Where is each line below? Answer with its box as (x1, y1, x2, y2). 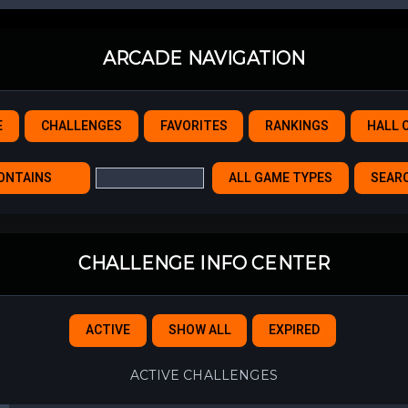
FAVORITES (159, 116, 228, 136)
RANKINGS (265, 116, 330, 136)
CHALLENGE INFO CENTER (77, 252, 331, 275)
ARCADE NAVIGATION (102, 47, 306, 70)
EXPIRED (269, 320, 321, 340)
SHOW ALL (168, 320, 231, 340)
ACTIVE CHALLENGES (130, 366, 278, 383)
